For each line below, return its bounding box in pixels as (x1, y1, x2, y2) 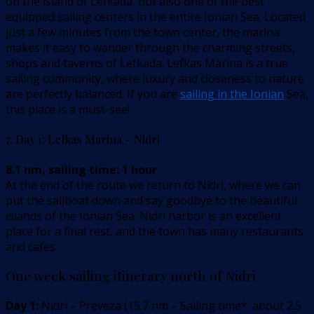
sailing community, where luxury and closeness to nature (6, 71, 304, 87)
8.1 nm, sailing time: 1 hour (6, 161, 157, 177)
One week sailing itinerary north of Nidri (6, 267, 256, 285)
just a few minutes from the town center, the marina (6, 25, 280, 41)
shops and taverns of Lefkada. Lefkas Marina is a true (6, 55, 288, 71)
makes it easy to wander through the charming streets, (6, 40, 295, 56)
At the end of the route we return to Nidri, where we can (6, 177, 301, 193)
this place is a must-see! (6, 102, 130, 118)
